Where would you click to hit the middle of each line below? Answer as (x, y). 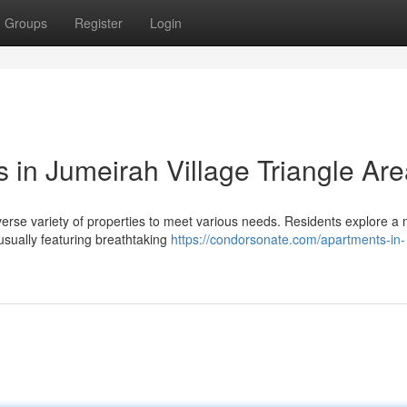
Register (99, 23)
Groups (26, 23)
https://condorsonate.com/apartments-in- (288, 239)
